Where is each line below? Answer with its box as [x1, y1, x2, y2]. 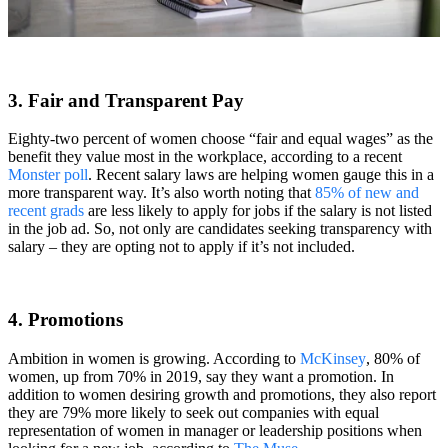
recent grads [8, 202, 84, 220]
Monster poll [8, 166, 88, 184]
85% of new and [315, 184, 419, 202]
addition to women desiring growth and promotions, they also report [8, 385, 436, 403]
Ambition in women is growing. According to [8, 349, 300, 367]
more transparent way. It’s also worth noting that [8, 184, 315, 202]
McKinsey [300, 349, 366, 367]
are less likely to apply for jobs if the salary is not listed [84, 202, 432, 220]
